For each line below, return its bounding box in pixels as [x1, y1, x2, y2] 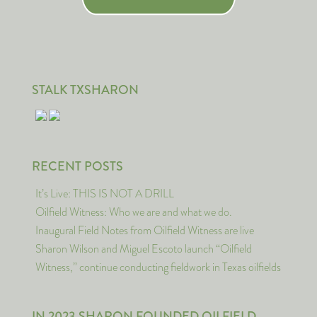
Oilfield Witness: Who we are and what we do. [35, 204, 232, 220]
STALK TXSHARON [32, 81, 139, 99]
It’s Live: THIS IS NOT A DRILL [35, 185, 174, 202]
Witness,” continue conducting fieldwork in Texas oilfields [35, 259, 281, 275]
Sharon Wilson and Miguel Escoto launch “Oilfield [35, 241, 252, 257]
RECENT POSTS [32, 157, 123, 175]
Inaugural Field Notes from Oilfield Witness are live [35, 222, 254, 238]
